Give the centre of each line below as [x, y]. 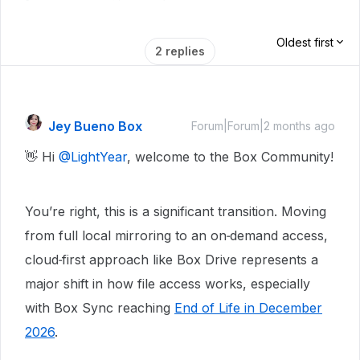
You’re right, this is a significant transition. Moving [176, 211]
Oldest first [305, 42]
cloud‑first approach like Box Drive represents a [172, 260]
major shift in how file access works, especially [168, 284]
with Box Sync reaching [100, 308]
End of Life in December [248, 308]
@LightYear [93, 157]
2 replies [180, 51]
